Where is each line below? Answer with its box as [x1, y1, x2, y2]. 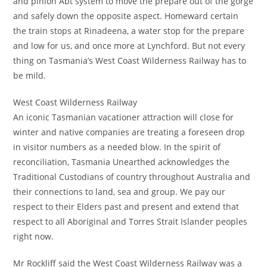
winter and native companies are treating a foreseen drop [13, 126, 246, 138]
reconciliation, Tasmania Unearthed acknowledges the [13, 156, 230, 167]
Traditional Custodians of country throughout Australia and [13, 171, 251, 182]
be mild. [13, 70, 46, 81]
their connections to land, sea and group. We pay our [13, 186, 226, 197]
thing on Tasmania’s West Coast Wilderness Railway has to [13, 55, 247, 66]
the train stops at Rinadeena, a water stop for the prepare [13, 25, 245, 36]
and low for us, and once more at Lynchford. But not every [13, 40, 246, 51]
